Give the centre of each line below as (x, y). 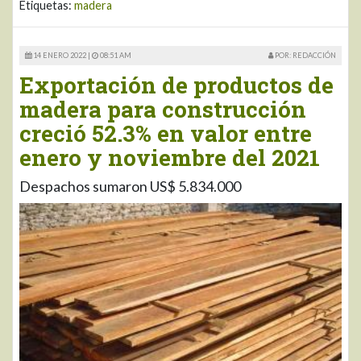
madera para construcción (163, 110)
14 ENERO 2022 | (62, 56)
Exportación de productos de (176, 85)
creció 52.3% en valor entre (166, 134)
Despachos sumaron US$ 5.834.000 (130, 187)
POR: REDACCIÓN (305, 56)
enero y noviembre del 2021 (170, 158)
